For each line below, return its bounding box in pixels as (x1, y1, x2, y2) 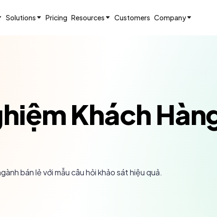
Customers (114, 13, 150, 22)
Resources (71, 13, 105, 22)
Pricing (45, 13, 67, 22)
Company (154, 13, 186, 22)
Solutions (5, 13, 36, 22)
